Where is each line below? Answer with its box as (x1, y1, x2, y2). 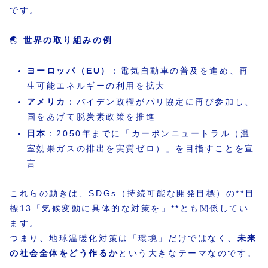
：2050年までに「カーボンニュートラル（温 (46, 129, 251, 139)
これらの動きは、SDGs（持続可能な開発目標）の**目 (10, 188, 255, 199)
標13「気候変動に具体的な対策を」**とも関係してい (10, 203, 249, 214)
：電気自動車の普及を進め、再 (110, 65, 249, 75)
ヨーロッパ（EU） (26, 65, 111, 75)
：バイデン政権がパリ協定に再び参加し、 (66, 97, 255, 107)
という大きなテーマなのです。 (118, 248, 258, 258)
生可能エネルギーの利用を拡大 (26, 80, 166, 90)
